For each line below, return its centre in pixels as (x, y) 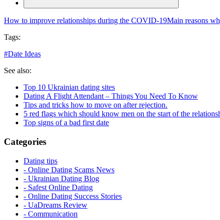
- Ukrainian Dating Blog (61, 178)
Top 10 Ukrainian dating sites (69, 87)
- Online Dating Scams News (69, 169)
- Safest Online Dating (58, 187)
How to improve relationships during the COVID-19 (85, 21)
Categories (25, 141)
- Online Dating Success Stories (73, 196)
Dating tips (41, 161)
